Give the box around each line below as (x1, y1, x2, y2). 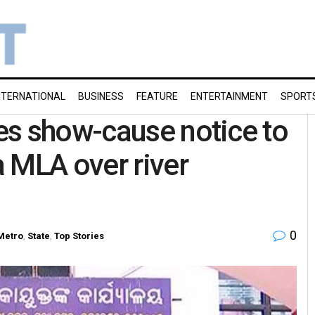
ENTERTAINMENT (191, 91, 268, 102)
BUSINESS (78, 91, 124, 102)
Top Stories (54, 230, 104, 241)
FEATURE (136, 91, 178, 102)
